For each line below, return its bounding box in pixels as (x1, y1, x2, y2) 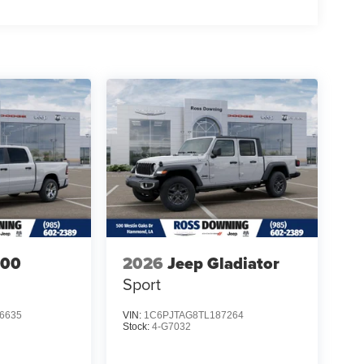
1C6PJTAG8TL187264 (143, 309, 244, 321)
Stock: (122, 320, 152, 332)
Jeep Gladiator (167, 251, 279, 276)
